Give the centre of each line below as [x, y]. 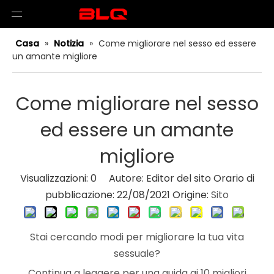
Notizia [69, 43]
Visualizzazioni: [55, 178]
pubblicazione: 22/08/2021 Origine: [128, 195]
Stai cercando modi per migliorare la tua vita [137, 237]
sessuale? [137, 254]
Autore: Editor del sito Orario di [175, 178]
